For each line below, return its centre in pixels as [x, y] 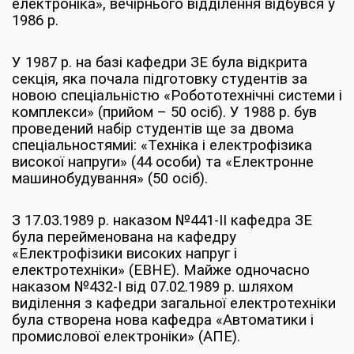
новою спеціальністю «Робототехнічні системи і [177, 96]
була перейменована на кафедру [124, 237]
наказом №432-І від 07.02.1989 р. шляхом [153, 287]
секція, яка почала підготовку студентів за [160, 79]
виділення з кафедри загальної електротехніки [174, 303]
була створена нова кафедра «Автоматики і [163, 320]
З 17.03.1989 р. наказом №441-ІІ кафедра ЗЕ [162, 220]
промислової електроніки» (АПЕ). [126, 337]
